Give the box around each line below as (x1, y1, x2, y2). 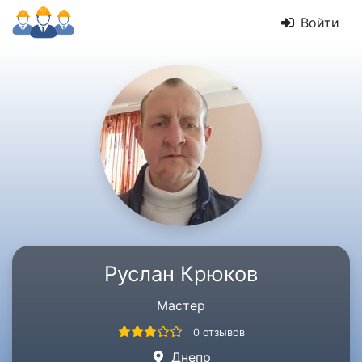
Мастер (157, 297, 205, 314)
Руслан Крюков (104, 261, 258, 286)
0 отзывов (192, 326, 245, 339)
